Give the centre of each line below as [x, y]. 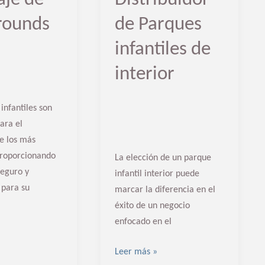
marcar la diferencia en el [165, 190]
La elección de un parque [163, 158]
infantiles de [162, 49]
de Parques [158, 24]
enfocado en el [143, 222]
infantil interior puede [157, 174]
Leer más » [136, 252]
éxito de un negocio [152, 206]
